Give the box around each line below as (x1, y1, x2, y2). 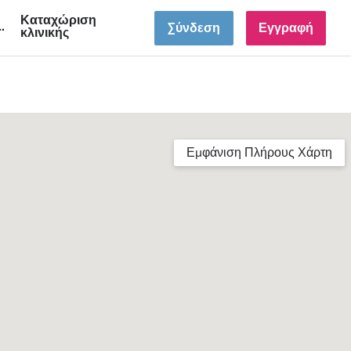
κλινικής (20, 24, 69, 42)
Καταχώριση (20, 11, 96, 29)
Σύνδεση (168, 19, 220, 37)
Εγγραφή (259, 19, 313, 37)
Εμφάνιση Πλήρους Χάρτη (186, 144, 332, 161)
